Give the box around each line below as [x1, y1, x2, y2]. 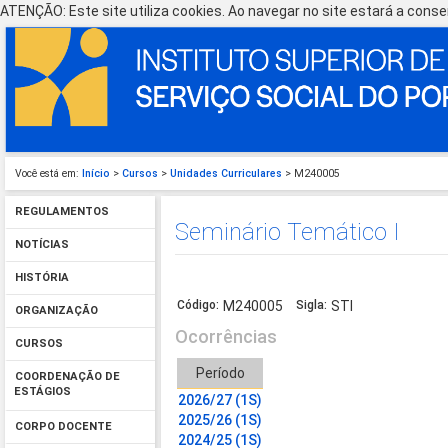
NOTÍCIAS [14, 238, 69, 252]
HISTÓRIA [14, 271, 69, 285]
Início [82, 167, 110, 180]
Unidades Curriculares [170, 167, 282, 180]
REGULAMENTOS [14, 205, 109, 219]
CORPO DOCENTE [14, 420, 112, 434]
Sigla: [296, 298, 328, 313]
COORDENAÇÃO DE [14, 370, 120, 384]
